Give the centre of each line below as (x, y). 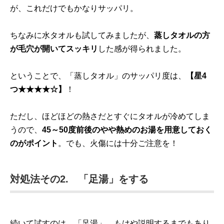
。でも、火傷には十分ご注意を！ (118, 143)
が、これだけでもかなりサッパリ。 (74, 8)
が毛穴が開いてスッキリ (54, 49)
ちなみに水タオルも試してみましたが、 (82, 35)
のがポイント (34, 143)
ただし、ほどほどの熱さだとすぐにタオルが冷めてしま (110, 116)
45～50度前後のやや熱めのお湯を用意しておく (127, 130)
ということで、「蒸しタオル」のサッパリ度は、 (98, 76)
